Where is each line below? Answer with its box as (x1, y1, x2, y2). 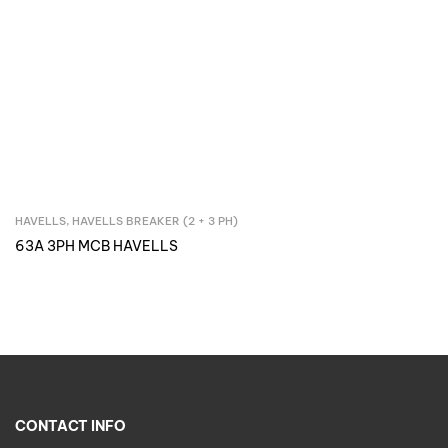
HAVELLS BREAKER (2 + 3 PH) (72, 214, 238, 229)
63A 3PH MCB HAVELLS (15, 237, 178, 256)
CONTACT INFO (15, 417, 126, 436)
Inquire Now (197, 214, 279, 233)
